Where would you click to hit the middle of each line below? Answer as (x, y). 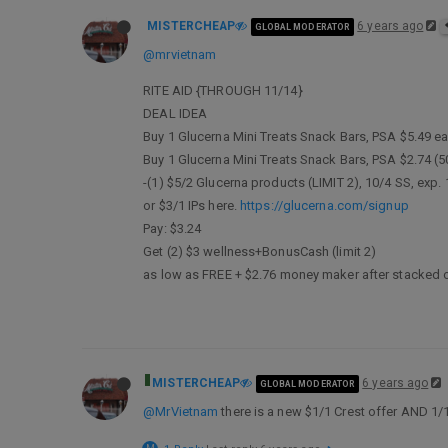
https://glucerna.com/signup (324, 205)
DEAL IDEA (175, 113)
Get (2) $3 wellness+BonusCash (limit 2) (260, 251)
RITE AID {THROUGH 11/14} (223, 90)
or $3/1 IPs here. (192, 205)
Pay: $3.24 (172, 228)
